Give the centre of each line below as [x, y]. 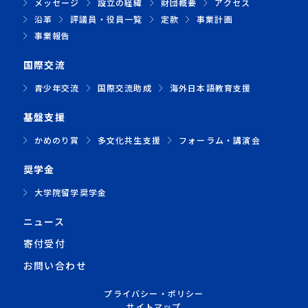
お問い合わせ [55, 266]
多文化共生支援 [129, 140]
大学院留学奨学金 [70, 192]
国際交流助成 [124, 88]
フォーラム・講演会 [220, 140]
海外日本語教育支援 [210, 88]
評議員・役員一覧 [107, 19]
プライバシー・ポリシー [154, 294]
